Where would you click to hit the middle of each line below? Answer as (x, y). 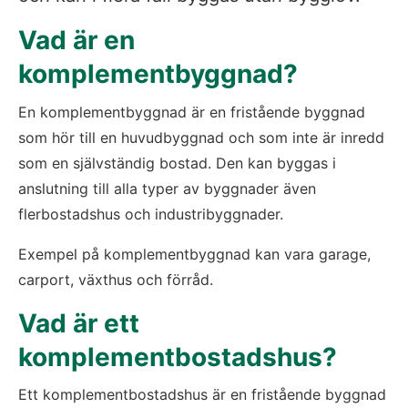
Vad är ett (79, 323)
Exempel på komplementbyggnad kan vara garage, (194, 254)
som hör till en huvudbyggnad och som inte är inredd (201, 137)
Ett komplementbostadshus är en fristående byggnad (202, 395)
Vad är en (76, 41)
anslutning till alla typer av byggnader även (167, 188)
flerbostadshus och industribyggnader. (151, 214)
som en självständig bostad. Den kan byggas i (177, 163)
